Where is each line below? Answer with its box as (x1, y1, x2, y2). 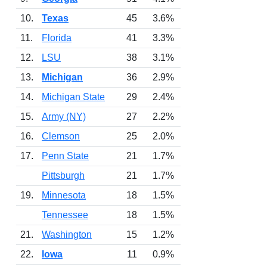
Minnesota (42, 190, 86, 200)
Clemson (42, 131, 80, 141)
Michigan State (42, 92, 105, 102)
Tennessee (42, 210, 88, 220)
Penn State (42, 151, 89, 161)
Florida (42, 33, 72, 43)
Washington (42, 229, 92, 240)
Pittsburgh (42, 170, 85, 181)
